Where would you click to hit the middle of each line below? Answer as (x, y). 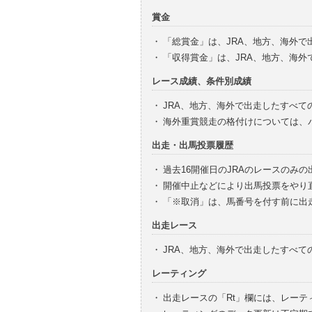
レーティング (179, 273)
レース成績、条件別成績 (202, 81)
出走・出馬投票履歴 (193, 145)
